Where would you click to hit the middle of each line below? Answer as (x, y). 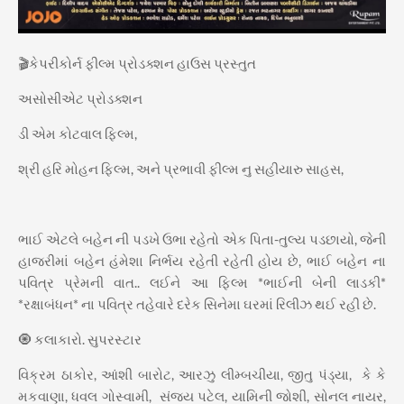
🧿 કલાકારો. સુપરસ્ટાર (81, 339)
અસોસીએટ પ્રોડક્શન (82, 98)
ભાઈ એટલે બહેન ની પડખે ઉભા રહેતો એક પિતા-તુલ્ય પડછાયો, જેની (202, 239)
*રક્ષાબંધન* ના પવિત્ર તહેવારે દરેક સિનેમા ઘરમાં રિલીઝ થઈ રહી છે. (198, 303)
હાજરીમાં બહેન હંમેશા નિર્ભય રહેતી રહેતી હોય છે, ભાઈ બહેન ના (202, 260)
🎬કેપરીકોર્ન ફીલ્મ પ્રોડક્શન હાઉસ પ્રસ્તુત (138, 63)
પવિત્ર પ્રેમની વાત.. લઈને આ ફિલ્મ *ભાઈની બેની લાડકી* (202, 282)
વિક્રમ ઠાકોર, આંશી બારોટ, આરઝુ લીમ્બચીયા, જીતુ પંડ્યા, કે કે (202, 374)
